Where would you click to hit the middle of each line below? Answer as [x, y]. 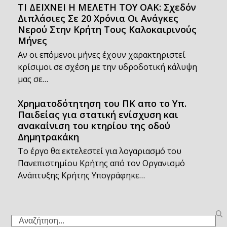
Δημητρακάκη [48, 137]
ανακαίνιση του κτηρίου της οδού [94, 126]
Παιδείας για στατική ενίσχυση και [98, 115]
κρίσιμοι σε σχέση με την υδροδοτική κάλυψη [107, 67]
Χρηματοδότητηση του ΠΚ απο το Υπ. [102, 103]
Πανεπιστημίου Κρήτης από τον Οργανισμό [101, 163]
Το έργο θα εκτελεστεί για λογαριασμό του [99, 151]
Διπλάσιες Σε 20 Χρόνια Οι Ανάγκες [98, 18]
